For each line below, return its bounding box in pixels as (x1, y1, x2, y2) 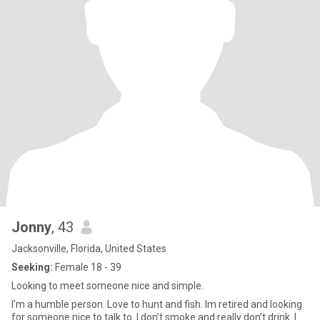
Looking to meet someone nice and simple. (11, 280, 204, 291)
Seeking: (11, 261, 53, 273)
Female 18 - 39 (53, 261, 121, 273)
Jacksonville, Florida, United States (11, 243, 166, 254)
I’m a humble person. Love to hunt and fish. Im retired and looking (11, 299, 302, 310)
